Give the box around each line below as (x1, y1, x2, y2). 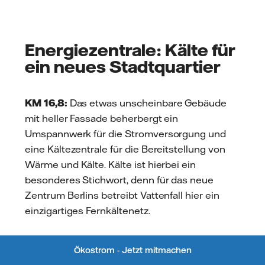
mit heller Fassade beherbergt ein (25, 112, 179, 124)
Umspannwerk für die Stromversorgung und (25, 127, 227, 140)
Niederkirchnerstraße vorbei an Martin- (25, 250, 203, 263)
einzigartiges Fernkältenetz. (25, 204, 150, 216)
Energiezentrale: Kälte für (25, 39, 235, 60)
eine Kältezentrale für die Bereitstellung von (25, 143, 225, 155)
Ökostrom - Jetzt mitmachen (73, 245, 192, 256)
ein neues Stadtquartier (25, 56, 221, 76)
